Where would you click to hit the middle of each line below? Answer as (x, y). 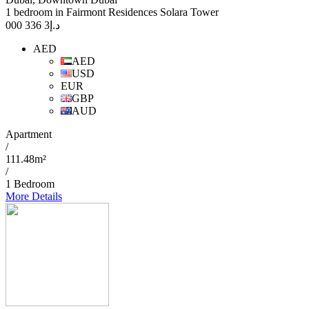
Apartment (29, 134)
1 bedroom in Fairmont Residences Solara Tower (112, 12)
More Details (34, 197)
